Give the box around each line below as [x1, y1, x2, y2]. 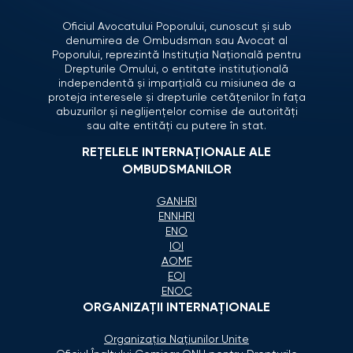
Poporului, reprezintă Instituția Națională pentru [52, 49, 301, 61]
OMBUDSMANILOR [121, 163, 232, 176]
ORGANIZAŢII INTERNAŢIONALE [83, 301, 270, 314]
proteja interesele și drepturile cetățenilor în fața [47, 91, 306, 103]
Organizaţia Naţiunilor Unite [104, 333, 249, 345]
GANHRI [156, 195, 197, 207]
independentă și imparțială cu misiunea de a [58, 77, 295, 89]
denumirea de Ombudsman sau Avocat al [65, 35, 288, 46]
